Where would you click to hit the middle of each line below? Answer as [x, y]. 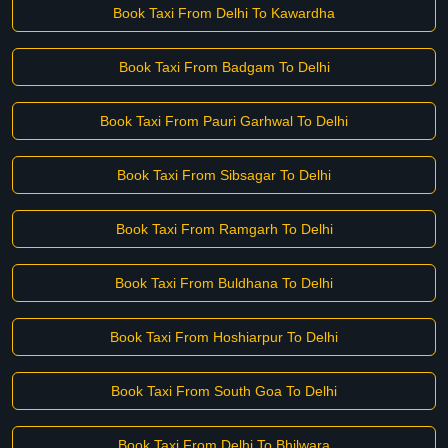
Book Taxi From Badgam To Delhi [224, 67]
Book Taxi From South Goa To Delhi [224, 391]
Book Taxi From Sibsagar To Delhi [224, 175]
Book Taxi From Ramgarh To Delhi [224, 229]
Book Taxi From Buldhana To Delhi [224, 283]
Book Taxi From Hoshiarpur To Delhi [224, 337]
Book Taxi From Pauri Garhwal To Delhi [224, 121]
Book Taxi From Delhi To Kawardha [224, 13]
